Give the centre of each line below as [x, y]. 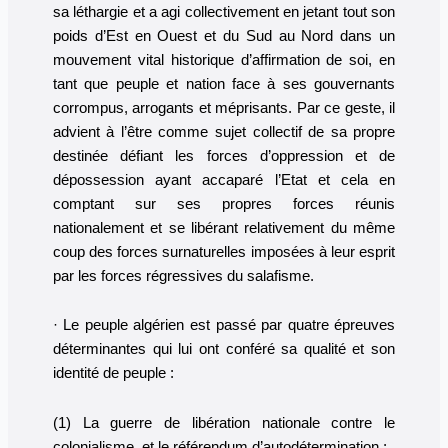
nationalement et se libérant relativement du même [224, 227]
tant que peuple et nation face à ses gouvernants [224, 83]
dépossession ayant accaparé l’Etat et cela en [224, 179]
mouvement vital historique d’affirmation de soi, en [224, 59]
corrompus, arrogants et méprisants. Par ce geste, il [224, 107]
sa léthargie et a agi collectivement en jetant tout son [224, 11]
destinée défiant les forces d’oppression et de [224, 155]
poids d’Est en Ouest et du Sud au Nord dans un [224, 35]
